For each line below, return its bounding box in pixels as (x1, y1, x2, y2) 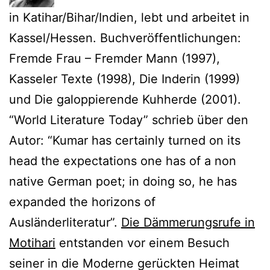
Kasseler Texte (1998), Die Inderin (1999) (9, 71, 240, 86)
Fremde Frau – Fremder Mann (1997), (9, 51, 220, 66)
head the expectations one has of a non (9, 153, 236, 168)
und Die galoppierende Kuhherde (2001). (9, 92, 241, 107)
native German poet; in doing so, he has (9, 174, 237, 189)
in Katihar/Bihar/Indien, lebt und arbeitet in (9, 10, 250, 25)
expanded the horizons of (9, 194, 155, 209)
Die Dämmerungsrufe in (121, 215, 255, 230)
